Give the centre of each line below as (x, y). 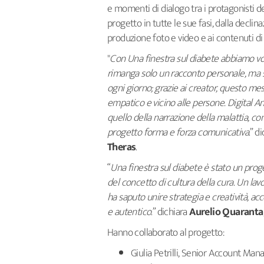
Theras (122, 147)
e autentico (129, 212)
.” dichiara (170, 212)
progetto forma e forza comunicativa (178, 133)
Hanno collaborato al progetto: (167, 233)
